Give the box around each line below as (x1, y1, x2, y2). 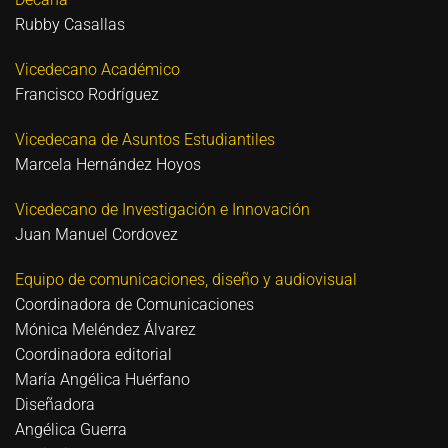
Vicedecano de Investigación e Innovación (15, 200, 310, 219)
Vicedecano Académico (15, 60, 180, 79)
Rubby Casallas (15, 15, 125, 34)
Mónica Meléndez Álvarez (15, 320, 196, 339)
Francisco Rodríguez (15, 85, 159, 104)
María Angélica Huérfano (15, 370, 190, 389)
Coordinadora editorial (15, 345, 172, 364)
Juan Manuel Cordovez (15, 225, 178, 244)
